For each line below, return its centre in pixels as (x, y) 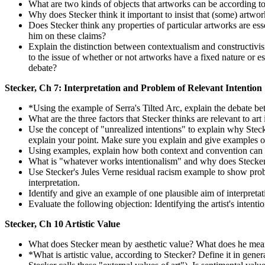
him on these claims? (67, 36)
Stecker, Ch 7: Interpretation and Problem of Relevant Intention (133, 88)
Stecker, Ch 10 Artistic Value (62, 224)
